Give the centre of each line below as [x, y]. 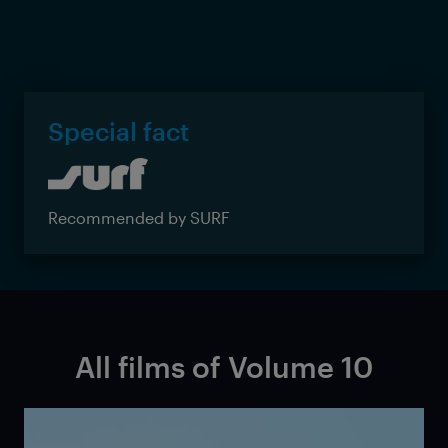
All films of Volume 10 [224, 367]
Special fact [118, 130]
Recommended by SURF [139, 218]
